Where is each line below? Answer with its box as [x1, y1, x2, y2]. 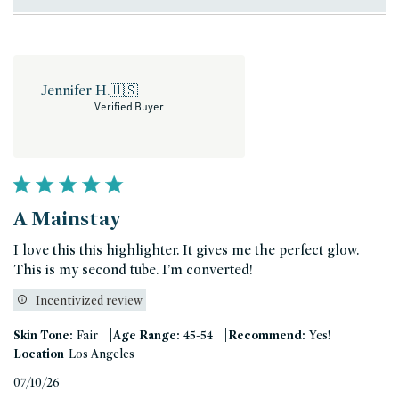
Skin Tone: [13, 328, 72, 343]
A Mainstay [13, 205, 120, 232]
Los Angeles [69, 346, 134, 362]
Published [59, 374, 119, 392]
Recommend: [228, 328, 305, 343]
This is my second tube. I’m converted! [13, 261, 253, 279]
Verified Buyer [94, 100, 164, 114]
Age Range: [113, 328, 179, 343]
